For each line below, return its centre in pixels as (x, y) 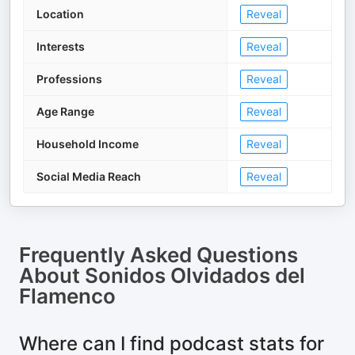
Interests (61, 46)
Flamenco (67, 296)
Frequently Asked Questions (158, 255)
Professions (69, 79)
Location (60, 14)
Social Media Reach (89, 176)
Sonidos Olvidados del (195, 275)
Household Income (88, 144)
